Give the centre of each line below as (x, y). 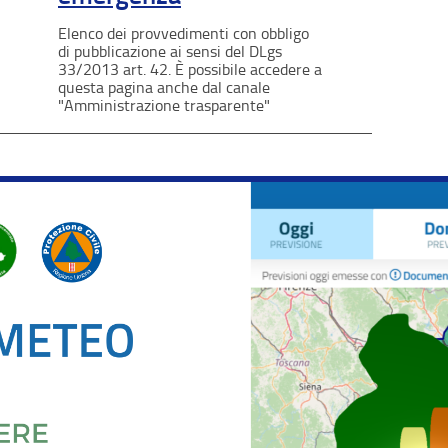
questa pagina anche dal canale (164, 87)
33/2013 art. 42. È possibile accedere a (190, 69)
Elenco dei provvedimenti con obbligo (183, 33)
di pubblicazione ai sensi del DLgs (170, 51)
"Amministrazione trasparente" (164, 105)
